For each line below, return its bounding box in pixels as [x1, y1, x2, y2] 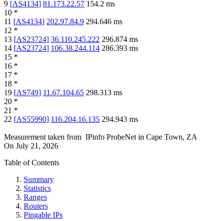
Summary [24, 175, 54, 184]
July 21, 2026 [16, 142, 58, 150]
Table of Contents [4, 158, 59, 167]
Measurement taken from [4, 133, 81, 142]
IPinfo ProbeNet [85, 133, 138, 142]
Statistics [24, 184, 51, 193]
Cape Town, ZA [146, 133, 197, 142]
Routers [24, 202, 48, 211]
